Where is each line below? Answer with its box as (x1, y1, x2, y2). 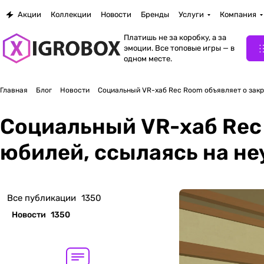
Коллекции (51, 10, 91, 19)
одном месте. (124, 54, 172, 63)
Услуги (179, 10, 204, 19)
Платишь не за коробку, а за (124, 33, 226, 42)
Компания (220, 10, 256, 19)
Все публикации (7, 193, 76, 203)
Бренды (141, 10, 169, 19)
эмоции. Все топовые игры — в (124, 44, 235, 52)
